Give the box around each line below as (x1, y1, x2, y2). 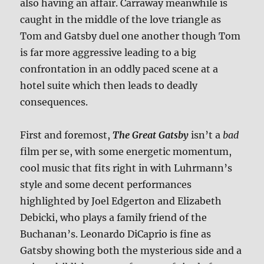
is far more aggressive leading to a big (20, 46, 197, 58)
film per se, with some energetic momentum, (20, 145, 232, 157)
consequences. (20, 95, 88, 108)
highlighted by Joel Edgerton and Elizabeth (20, 194, 222, 207)
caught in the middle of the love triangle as (20, 13, 222, 25)
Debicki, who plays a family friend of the (20, 211, 207, 223)
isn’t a (189, 128, 223, 141)
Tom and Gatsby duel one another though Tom (20, 29, 241, 42)
